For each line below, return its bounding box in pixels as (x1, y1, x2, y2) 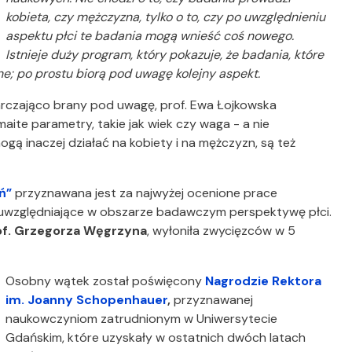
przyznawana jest (15, 185, 116, 202)
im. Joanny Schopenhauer (5, 291, 168, 309)
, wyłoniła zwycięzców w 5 (147, 222, 295, 240)
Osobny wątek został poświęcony (5, 273, 206, 290)
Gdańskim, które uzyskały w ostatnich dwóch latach (5, 329, 306, 346)
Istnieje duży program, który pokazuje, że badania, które (5, 46, 324, 64)
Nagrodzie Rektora (205, 273, 322, 290)
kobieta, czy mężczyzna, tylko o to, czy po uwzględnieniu (5, 9, 326, 26)
